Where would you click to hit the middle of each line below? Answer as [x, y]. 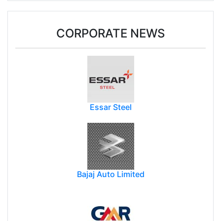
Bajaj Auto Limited [110, 174]
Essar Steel [110, 107]
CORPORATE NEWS [110, 33]
